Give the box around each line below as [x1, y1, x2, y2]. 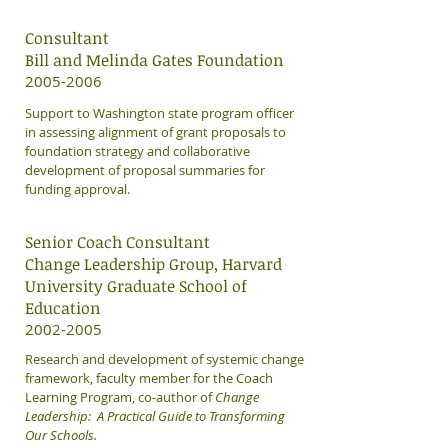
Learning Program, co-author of [25, 388, 215, 406]
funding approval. [25, 180, 130, 198]
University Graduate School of [25, 275, 247, 297]
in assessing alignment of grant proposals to [25, 123, 286, 141]
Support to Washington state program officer [25, 104, 294, 122]
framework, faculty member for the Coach [25, 369, 273, 387]
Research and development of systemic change [25, 350, 304, 368]
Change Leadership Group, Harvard [25, 253, 282, 275]
